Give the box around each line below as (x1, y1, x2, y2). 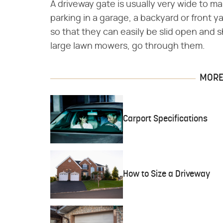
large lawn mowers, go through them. (50, 42, 205, 51)
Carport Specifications (122, 114, 208, 124)
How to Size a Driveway (122, 169, 210, 179)
